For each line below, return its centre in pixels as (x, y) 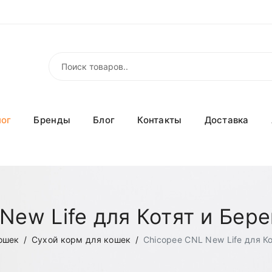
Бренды (52, 120)
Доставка (226, 120)
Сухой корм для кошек (81, 239)
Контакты (160, 120)
